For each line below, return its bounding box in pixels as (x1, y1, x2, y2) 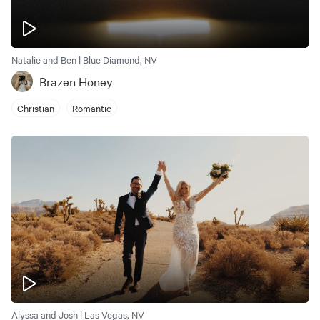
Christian (17, 101, 54, 114)
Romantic (72, 101, 111, 114)
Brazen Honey (39, 73, 113, 89)
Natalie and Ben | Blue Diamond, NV (11, 53, 157, 66)
